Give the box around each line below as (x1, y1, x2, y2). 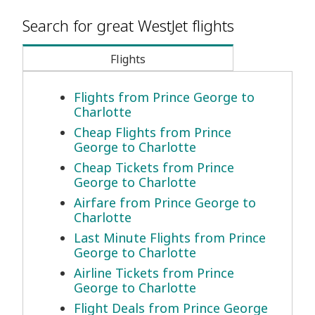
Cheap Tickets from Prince (74, 159, 234, 176)
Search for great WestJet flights (22, 15, 234, 37)
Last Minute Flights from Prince (74, 229, 266, 247)
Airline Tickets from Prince (74, 264, 234, 282)
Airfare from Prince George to (74, 194, 256, 212)
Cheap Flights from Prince (74, 124, 231, 141)
